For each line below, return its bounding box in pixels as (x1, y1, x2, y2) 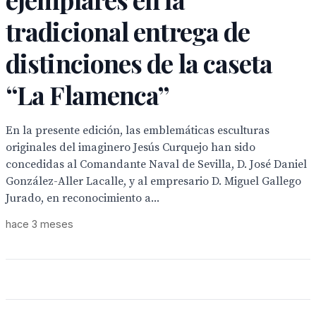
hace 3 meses (6, 218, 73, 230)
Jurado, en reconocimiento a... (6, 191, 159, 205)
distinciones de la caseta (6, 46, 273, 80)
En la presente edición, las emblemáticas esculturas (6, 123, 269, 138)
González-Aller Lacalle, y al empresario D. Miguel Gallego (6, 174, 301, 188)
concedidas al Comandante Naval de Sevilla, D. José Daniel (6, 157, 307, 171)
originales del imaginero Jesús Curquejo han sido (6, 140, 255, 154)
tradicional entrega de (6, 14, 250, 48)
